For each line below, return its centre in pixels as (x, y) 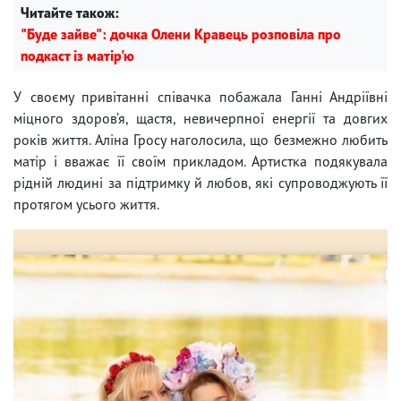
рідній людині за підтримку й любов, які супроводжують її (200, 182)
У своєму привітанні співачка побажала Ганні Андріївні (200, 96)
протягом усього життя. (86, 204)
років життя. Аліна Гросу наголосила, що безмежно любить (200, 139)
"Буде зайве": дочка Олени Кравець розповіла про (181, 34)
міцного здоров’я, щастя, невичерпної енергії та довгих (200, 118)
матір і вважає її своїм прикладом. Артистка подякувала (200, 161)
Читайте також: (70, 12)
